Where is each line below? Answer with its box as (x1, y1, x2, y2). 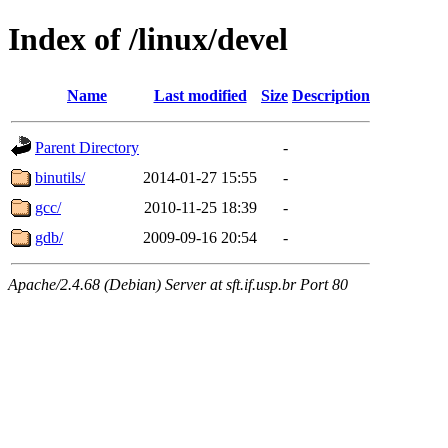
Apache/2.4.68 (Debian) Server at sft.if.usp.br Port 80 (8, 275, 348, 293)
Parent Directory (35, 138, 139, 156)
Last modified (153, 86, 247, 104)
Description (292, 86, 370, 104)
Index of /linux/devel (8, 21, 288, 58)
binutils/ (35, 168, 85, 186)
